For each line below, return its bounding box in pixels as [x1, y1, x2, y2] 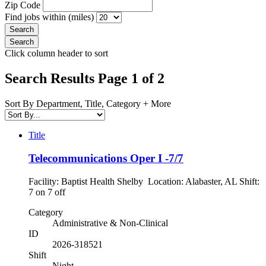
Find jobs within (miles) [5, 12, 96, 23]
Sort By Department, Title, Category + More [5, 99, 171, 109]
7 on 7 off [28, 186, 80, 197]
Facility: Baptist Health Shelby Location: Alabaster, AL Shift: [28, 176, 259, 186]
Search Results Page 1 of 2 [5, 71, 164, 87]
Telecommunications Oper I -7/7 [28, 151, 183, 164]
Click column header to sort [5, 48, 108, 59]
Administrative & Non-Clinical [52, 217, 168, 228]
